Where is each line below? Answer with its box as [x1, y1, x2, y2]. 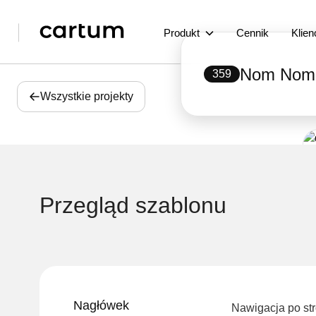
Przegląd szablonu [39, 193, 226, 218]
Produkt [164, 27, 200, 39]
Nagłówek [73, 298, 129, 312]
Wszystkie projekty [40, 90, 133, 102]
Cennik [236, 27, 269, 39]
